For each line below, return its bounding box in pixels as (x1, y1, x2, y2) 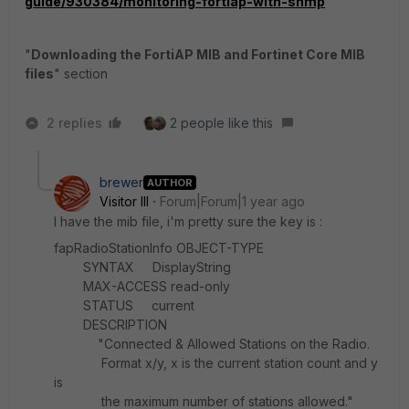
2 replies (47, 115, 102, 131)
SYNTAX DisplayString (54, 259, 231, 275)
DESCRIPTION (54, 317, 167, 332)
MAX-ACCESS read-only (54, 278, 230, 294)
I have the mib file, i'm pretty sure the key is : (54, 214, 322, 229)
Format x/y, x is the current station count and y (54, 355, 378, 371)
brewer (100, 174, 143, 190)
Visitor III (100, 194, 149, 209)
